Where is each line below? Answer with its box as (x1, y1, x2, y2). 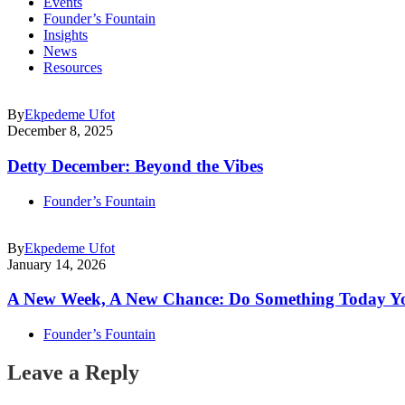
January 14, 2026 (7, 256, 106, 272)
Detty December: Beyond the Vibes (7, 155, 263, 175)
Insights (43, 27, 88, 43)
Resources (43, 60, 102, 76)
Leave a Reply (7, 360, 139, 384)
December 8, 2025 (7, 123, 113, 139)
